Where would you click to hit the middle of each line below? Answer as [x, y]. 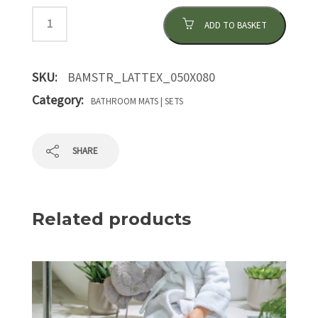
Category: [58, 100]
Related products [111, 219]
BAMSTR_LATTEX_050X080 [141, 78]
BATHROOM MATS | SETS [137, 102]
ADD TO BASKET [236, 26]
